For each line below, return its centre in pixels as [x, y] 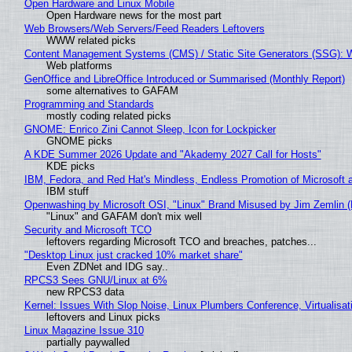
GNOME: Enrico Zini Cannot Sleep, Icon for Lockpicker [150, 129]
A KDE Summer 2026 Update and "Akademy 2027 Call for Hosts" [172, 154]
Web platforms [79, 65]
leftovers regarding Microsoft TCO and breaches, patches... [181, 241]
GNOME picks [79, 141]
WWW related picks [91, 40]
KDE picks [70, 166]
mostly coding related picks [108, 115]
